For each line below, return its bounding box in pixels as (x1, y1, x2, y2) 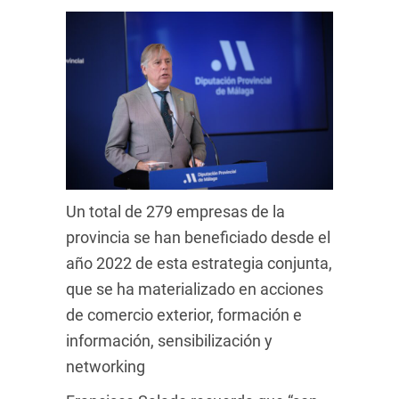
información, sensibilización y (66, 330, 273, 350)
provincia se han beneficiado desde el (66, 227, 330, 247)
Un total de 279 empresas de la (66, 201, 285, 221)
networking (66, 356, 145, 376)
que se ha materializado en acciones (66, 279, 323, 298)
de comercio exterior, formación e (66, 305, 302, 324)
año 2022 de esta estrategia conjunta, (66, 253, 332, 273)
